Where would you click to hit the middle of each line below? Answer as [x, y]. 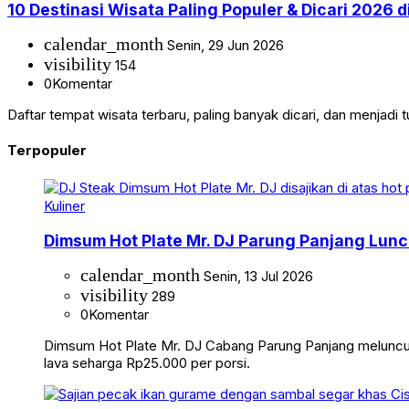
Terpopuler [47, 151]
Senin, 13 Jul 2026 [257, 277]
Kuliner [64, 206]
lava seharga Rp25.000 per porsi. [147, 363]
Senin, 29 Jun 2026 [224, 46]
